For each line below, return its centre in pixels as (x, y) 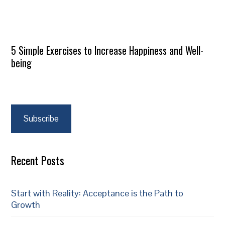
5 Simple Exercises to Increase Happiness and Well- (107, 50)
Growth (26, 204)
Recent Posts (38, 160)
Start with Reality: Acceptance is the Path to (97, 193)
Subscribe (41, 119)
